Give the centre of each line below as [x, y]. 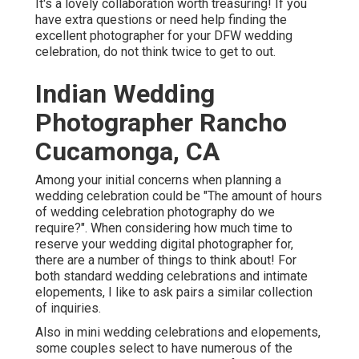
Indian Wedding [125, 94]
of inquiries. [68, 309]
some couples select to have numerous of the [164, 349]
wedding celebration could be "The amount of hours [179, 196]
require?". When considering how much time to [164, 228]
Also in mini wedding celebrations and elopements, [178, 333]
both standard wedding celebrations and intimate [171, 276]
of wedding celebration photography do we [155, 212]
